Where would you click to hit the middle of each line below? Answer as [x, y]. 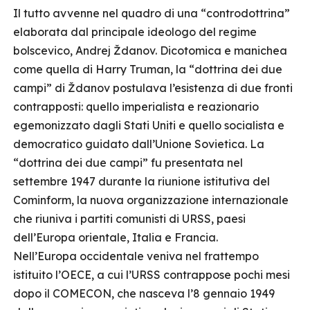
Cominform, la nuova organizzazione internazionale [151, 200]
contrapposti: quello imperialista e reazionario [136, 107]
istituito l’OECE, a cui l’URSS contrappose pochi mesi [152, 275]
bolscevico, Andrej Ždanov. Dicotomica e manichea [150, 51]
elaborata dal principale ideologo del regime [135, 32]
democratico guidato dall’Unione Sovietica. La [139, 144]
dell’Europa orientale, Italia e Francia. [122, 237]
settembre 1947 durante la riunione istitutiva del [142, 181]
